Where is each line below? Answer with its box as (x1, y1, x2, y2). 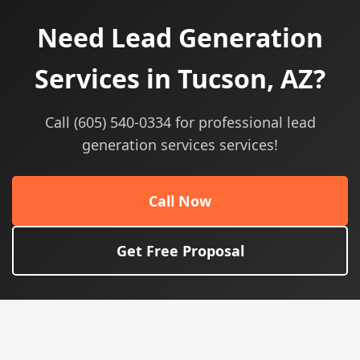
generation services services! (82, 135, 278, 154)
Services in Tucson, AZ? (35, 61, 325, 96)
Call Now (149, 191, 211, 211)
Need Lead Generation (37, 20, 323, 55)
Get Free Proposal (116, 241, 244, 260)
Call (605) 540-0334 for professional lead (44, 112, 316, 132)
